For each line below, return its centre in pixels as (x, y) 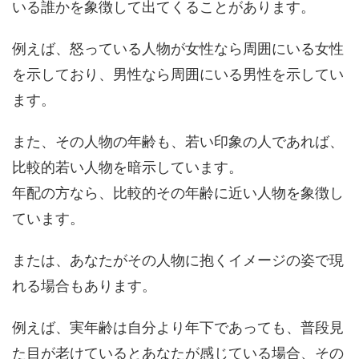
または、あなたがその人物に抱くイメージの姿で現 (178, 260)
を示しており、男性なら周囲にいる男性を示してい (178, 74)
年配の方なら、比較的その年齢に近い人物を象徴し (178, 193)
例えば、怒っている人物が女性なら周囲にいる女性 (178, 48)
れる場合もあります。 (84, 286)
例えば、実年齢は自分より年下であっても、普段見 (178, 327)
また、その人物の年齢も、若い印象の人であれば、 (178, 141)
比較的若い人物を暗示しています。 (127, 167)
